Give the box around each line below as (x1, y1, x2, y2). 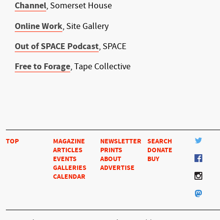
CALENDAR (53, 172, 85, 181)
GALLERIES (53, 164, 86, 172)
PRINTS (100, 146, 122, 155)
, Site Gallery (62, 21, 110, 31)
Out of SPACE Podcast (15, 41, 99, 52)
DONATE (147, 146, 172, 155)
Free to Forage (15, 61, 70, 72)
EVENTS (53, 155, 77, 164)
